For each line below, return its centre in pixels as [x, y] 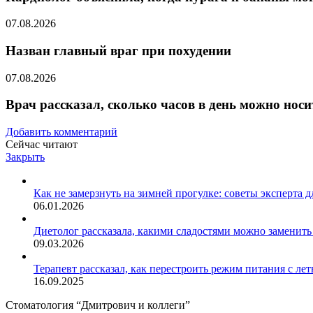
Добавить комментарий [61, 132]
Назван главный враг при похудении [118, 51]
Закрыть [25, 157]
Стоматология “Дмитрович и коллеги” [98, 305]
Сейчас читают [42, 145]
